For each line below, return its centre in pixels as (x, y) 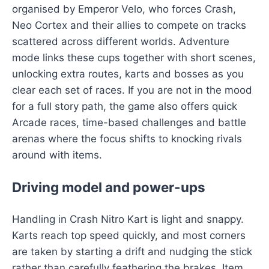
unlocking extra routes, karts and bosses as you (128, 74)
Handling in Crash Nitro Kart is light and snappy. (128, 219)
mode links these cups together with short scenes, (134, 58)
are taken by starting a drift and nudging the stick (132, 251)
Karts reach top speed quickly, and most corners (129, 235)
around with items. (57, 155)
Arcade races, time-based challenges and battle (129, 123)
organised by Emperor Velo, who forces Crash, (124, 9)
